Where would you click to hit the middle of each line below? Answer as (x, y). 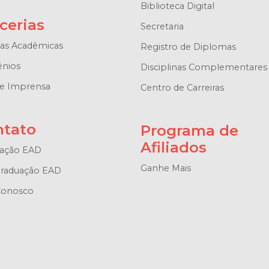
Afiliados (173, 147)
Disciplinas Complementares (204, 67)
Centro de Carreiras (182, 87)
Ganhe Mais (165, 168)
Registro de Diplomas (188, 47)
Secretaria (162, 26)
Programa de (189, 130)
